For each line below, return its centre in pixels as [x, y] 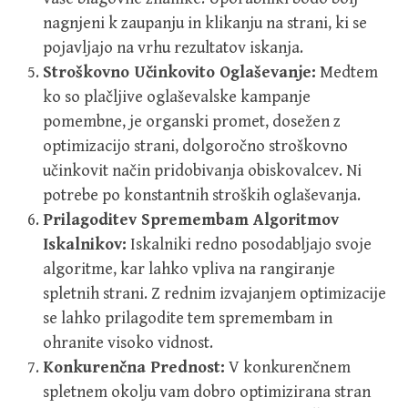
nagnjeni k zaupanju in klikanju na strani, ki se [205, 23]
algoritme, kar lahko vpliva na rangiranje [189, 269]
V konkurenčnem [288, 367]
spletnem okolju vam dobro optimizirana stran [207, 392]
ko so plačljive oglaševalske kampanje [177, 97]
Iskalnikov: [85, 244]
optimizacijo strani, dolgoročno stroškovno [195, 146]
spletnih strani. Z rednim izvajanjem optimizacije [214, 293]
